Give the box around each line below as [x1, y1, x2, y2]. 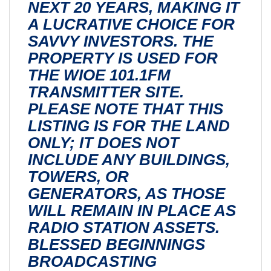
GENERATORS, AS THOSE [28, 184, 225, 203]
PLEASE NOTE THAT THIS [28, 99, 223, 118]
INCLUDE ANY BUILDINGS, [28, 150, 230, 169]
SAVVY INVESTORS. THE [28, 31, 214, 50]
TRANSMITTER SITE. [28, 82, 184, 101]
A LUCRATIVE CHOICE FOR [28, 15, 235, 33]
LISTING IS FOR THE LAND [28, 116, 230, 135]
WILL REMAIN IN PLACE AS [28, 201, 236, 220]
